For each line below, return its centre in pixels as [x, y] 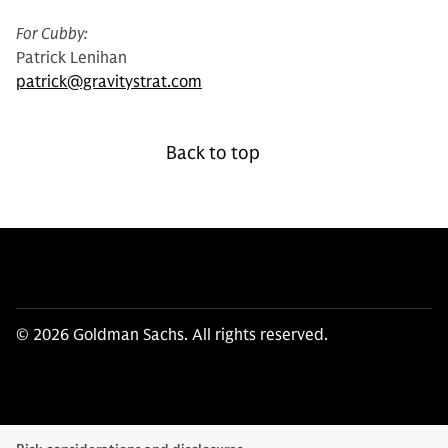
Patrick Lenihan [71, 58]
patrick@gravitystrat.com [109, 82]
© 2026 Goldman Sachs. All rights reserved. [172, 335]
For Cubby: [52, 34]
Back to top [213, 153]
